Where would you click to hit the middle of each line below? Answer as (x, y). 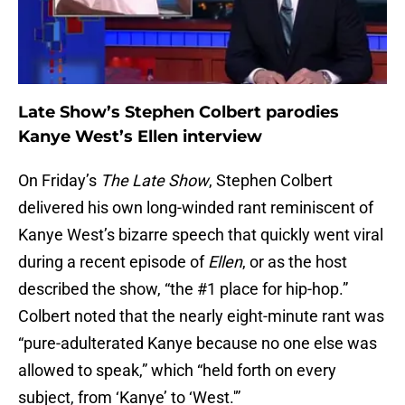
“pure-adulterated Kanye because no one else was (198, 344)
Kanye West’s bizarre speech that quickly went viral (201, 235)
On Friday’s (59, 181)
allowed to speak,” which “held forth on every (177, 371)
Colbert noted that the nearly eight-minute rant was (201, 316)
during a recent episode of (113, 262)
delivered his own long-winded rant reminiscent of (196, 208)
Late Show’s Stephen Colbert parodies (179, 113)
